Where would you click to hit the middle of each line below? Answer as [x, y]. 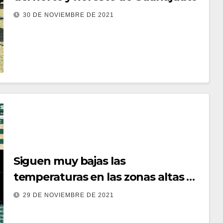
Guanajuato [45, 193]
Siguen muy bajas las [69, 161]
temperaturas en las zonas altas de [107, 177]
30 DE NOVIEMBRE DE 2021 [68, 15]
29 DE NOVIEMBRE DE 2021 [68, 195]
